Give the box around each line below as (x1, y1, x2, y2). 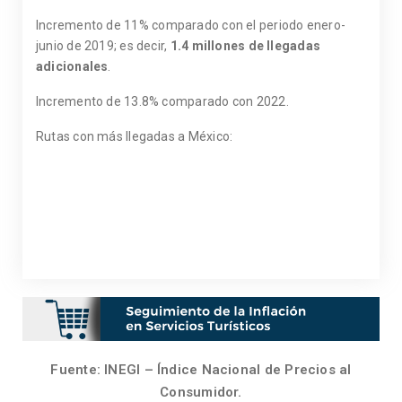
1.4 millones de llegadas (170, 38, 321, 53)
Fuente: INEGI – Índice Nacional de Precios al (50, 362, 352, 379)
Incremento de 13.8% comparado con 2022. (36, 93, 289, 109)
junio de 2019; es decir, (36, 38, 170, 53)
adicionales (36, 58, 109, 74)
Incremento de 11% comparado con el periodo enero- (36, 17, 346, 32)
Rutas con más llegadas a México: (36, 128, 233, 144)
